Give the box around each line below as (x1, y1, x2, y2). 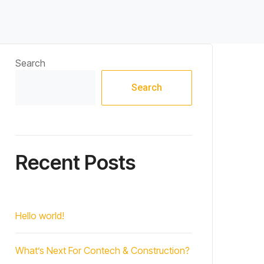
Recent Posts (15, 150, 136, 174)
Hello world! (15, 210, 64, 222)
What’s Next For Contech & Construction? (15, 245, 190, 256)
